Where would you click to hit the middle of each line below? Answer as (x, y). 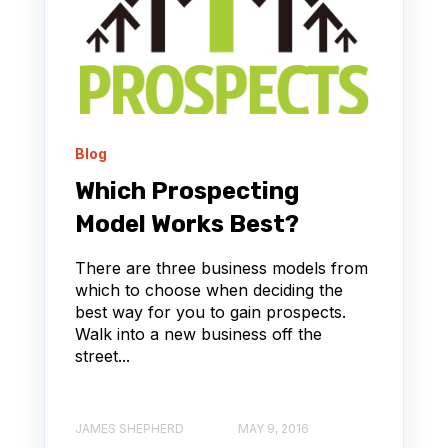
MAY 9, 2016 (273, 428)
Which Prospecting (187, 190)
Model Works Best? (187, 223)
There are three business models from (221, 267)
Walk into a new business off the (198, 333)
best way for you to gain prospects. (210, 311)
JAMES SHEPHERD (129, 428)
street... (102, 355)
